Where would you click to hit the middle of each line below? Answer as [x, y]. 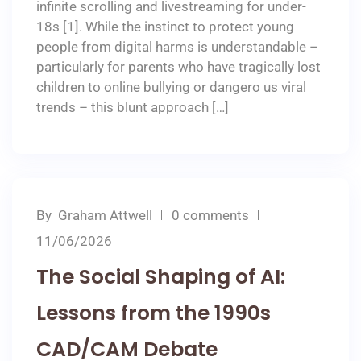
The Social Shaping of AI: [161, 277]
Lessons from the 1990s [154, 313]
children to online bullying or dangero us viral [171, 87]
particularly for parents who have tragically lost [178, 67]
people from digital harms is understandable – [177, 47]
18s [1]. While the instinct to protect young [165, 27]
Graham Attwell [105, 215]
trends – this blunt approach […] [133, 107]
